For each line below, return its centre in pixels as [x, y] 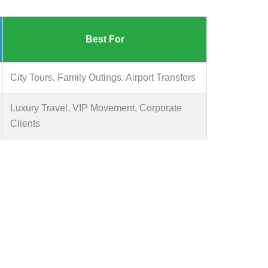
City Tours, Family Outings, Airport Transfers [103, 77]
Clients [25, 123]
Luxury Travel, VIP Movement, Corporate [96, 108]
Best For [105, 39]
